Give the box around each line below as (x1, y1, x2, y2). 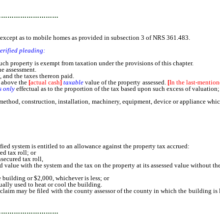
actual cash (30, 79, 60, 86)
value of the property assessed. (83, 79, 167, 86)
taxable (63, 79, 84, 86)
